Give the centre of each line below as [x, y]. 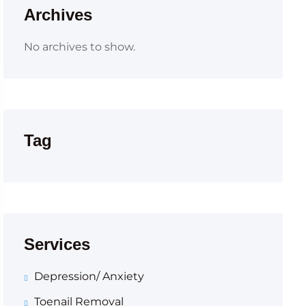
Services [57, 244]
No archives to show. [79, 47]
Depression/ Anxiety [89, 276]
